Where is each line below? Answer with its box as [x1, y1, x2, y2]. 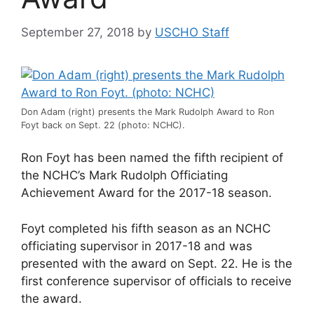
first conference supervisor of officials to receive [21, 273, 292, 288]
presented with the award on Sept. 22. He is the [21, 256, 292, 271]
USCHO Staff [155, 25, 229, 39]
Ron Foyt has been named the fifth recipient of [21, 151, 283, 165]
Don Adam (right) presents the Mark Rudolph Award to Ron [21, 106, 274, 117]
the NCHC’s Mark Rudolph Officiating [21, 168, 228, 182]
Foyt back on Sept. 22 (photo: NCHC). [21, 119, 185, 130]
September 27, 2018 [21, 25, 134, 39]
